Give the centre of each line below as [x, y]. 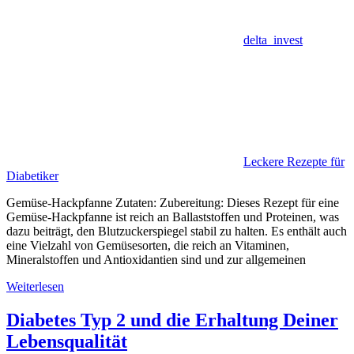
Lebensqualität [67, 341]
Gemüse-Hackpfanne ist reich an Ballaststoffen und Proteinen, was [173, 217]
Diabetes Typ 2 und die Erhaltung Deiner [172, 320]
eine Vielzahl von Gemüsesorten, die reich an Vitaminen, [148, 245]
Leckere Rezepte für [294, 161]
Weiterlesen [35, 286]
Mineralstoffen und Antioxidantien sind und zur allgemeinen [156, 259]
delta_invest [273, 40]
